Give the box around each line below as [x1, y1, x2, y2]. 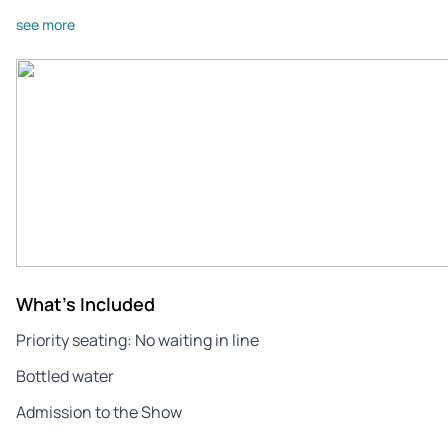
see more [16, 14, 75, 34]
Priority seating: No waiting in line [16, 328, 259, 351]
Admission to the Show [16, 400, 182, 423]
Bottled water [16, 364, 114, 387]
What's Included [16, 291, 155, 316]
